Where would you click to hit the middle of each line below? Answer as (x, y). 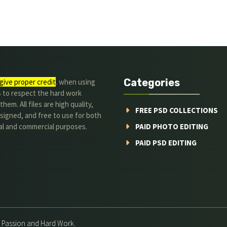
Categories (152, 82)
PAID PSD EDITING (166, 142)
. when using (75, 82)
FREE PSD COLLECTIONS (176, 110)
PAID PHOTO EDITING (172, 126)
